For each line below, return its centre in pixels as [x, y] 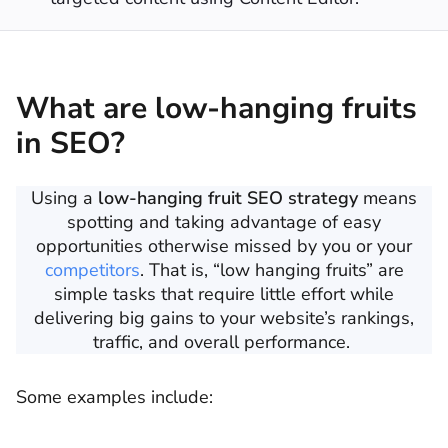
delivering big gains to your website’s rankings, [224, 317]
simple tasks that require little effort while [224, 293]
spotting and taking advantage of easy [224, 221]
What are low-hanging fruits [216, 108]
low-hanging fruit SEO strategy [228, 197]
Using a [64, 197]
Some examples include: [114, 397]
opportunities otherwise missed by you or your [224, 245]
